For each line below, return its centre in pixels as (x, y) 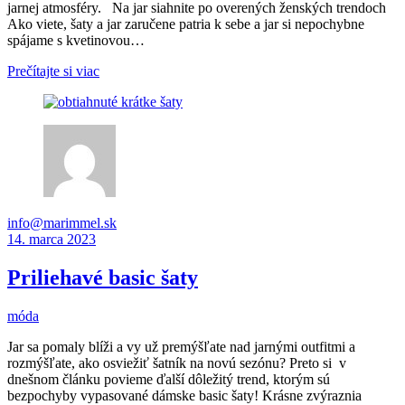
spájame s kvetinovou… (76, 41)
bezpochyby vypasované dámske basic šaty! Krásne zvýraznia (184, 395)
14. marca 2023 (52, 240)
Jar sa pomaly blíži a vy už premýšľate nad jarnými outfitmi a (181, 346)
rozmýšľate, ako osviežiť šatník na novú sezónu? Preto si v (177, 363)
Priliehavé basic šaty (103, 278)
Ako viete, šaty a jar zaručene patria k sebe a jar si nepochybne (186, 24)
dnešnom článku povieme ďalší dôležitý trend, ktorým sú (169, 379)
